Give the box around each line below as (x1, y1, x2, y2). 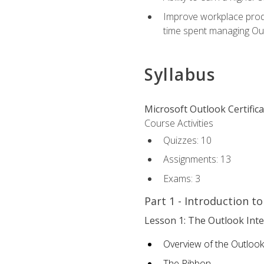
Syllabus (144, 63, 216, 86)
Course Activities (144, 117, 213, 130)
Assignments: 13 (163, 153, 231, 166)
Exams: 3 (163, 171, 200, 185)
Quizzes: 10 (163, 133, 212, 147)
